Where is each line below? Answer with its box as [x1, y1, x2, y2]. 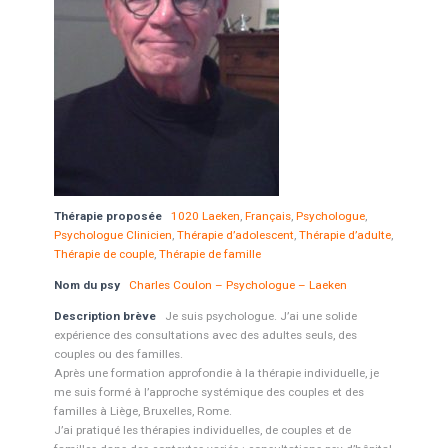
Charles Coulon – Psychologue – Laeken [128, 278, 347, 292]
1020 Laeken [170, 209, 240, 223]
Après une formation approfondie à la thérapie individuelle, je [53, 366, 379, 380]
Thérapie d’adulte [298, 228, 391, 242]
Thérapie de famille [158, 247, 261, 261]
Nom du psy [53, 278, 120, 292]
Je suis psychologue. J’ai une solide [164, 309, 357, 323]
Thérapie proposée [53, 209, 165, 223]
